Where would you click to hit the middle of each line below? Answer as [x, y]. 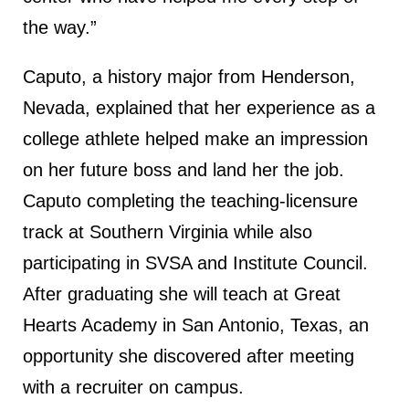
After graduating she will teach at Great [182, 294]
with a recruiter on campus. [133, 387]
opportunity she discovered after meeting [189, 356]
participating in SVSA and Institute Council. [195, 262]
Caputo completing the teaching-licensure [190, 200]
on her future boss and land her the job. [184, 169]
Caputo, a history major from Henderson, [189, 76]
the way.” [60, 27]
